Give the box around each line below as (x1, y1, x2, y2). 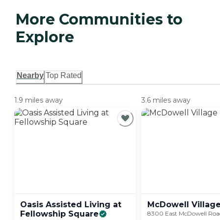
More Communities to (16, 10, 183, 29)
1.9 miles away (14, 96, 63, 105)
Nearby (17, 71, 44, 80)
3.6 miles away (141, 96, 191, 105)
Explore (16, 28, 74, 47)
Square (68, 209, 99, 219)
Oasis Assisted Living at (20, 200, 121, 210)
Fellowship (20, 209, 66, 219)
